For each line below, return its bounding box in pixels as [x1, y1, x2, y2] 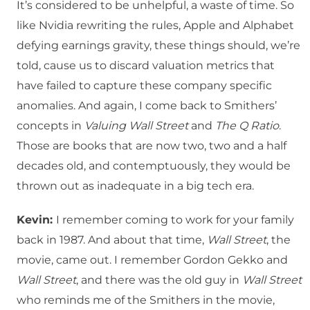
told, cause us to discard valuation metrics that [17, 59, 275, 73]
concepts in [17, 119, 84, 133]
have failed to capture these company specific [17, 79, 272, 93]
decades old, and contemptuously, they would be [17, 159, 291, 173]
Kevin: [17, 213, 56, 227]
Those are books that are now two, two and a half [17, 139, 286, 153]
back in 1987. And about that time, [17, 233, 207, 247]
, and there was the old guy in [76, 273, 242, 287]
